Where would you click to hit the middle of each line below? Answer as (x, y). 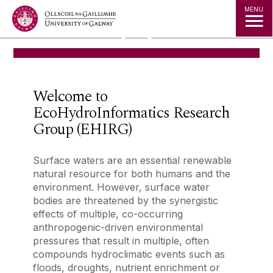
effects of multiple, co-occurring (108, 214)
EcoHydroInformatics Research (132, 113)
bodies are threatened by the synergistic (126, 201)
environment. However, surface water (122, 187)
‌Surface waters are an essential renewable (133, 161)
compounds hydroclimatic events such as (129, 254)
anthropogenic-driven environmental (118, 228)
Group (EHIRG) (83, 129)
